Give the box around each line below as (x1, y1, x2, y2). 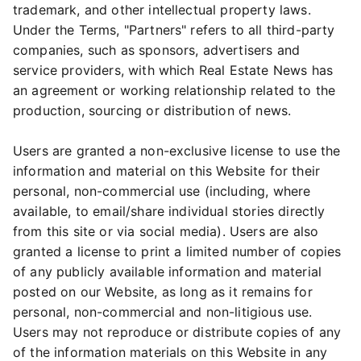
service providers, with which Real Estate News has (13, 62, 334, 78)
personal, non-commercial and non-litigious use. (13, 304, 313, 320)
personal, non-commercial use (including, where (13, 183, 311, 199)
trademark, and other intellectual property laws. (13, 2, 311, 18)
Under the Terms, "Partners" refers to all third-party (13, 22, 335, 38)
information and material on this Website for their (13, 163, 321, 179)
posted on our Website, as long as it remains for (13, 284, 313, 300)
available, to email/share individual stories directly (13, 203, 326, 219)
